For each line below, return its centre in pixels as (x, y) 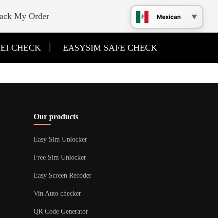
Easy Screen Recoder (62, 175)
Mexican (169, 17)
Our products (56, 117)
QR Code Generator (61, 211)
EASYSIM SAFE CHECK (110, 48)
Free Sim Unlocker (60, 157)
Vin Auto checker (57, 193)
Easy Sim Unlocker (60, 139)
